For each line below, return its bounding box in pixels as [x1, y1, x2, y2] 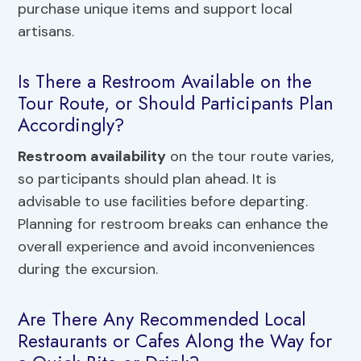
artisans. [18, 22, 75, 42]
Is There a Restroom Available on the [18, 67, 313, 95]
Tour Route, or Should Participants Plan [18, 89, 334, 117]
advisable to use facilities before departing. [18, 192, 309, 212]
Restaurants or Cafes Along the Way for [18, 326, 333, 355]
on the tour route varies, [166, 147, 334, 167]
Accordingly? [18, 110, 125, 139]
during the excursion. [18, 259, 159, 280]
